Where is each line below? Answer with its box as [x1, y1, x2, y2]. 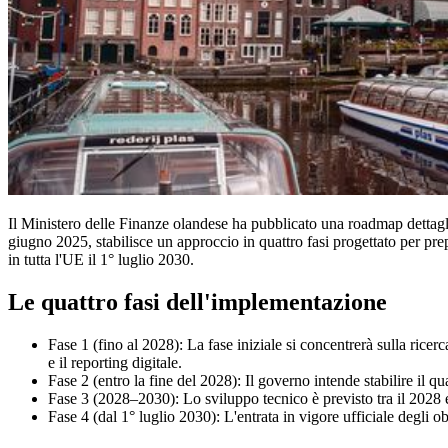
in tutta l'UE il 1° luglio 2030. [8, 250, 194, 268]
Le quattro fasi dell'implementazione [8, 288, 387, 315]
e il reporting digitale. [48, 353, 182, 371]
